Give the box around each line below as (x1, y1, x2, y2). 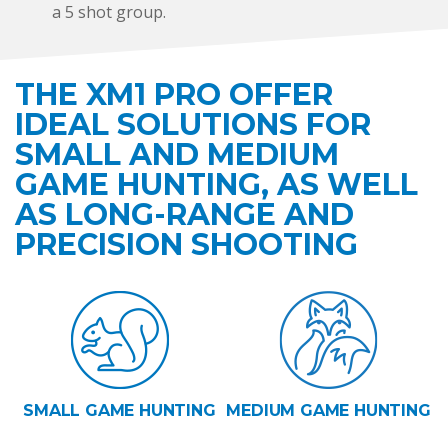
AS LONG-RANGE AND (15, 195, 354, 233)
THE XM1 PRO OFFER (15, 75, 333, 113)
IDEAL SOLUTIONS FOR (15, 105, 371, 143)
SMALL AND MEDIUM (15, 135, 339, 173)
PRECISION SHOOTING (15, 225, 358, 263)
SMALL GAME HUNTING (23, 400, 216, 420)
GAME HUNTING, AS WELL (15, 165, 418, 203)
